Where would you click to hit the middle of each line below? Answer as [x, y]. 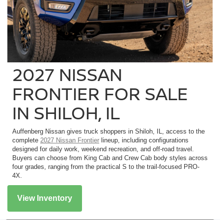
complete [26, 140]
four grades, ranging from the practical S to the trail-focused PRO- [106, 166]
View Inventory [45, 198]
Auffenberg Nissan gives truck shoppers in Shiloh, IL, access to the [109, 131]
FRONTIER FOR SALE [100, 93]
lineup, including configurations [144, 140]
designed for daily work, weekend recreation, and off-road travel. [103, 149]
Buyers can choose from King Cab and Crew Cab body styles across [110, 158]
